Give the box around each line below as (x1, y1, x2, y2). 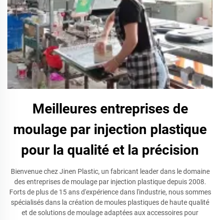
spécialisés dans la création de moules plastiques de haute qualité (11, 198, 209, 206)
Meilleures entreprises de (32, 101, 188, 117)
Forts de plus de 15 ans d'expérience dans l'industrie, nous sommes (9, 188, 211, 196)
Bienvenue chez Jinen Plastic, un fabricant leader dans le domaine (10, 167, 210, 175)
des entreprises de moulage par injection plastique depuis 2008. (14, 178, 206, 186)
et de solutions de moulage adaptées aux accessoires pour (22, 209, 198, 217)
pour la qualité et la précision (21, 142, 199, 158)
